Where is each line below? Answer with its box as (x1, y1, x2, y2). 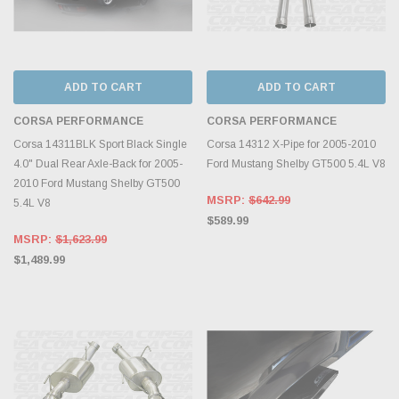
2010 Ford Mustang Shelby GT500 (13, 176, 180, 190)
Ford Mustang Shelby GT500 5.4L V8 (207, 157, 386, 170)
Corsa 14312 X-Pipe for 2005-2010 (207, 137, 376, 151)
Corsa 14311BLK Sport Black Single (13, 137, 187, 151)
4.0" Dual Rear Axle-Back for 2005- (13, 157, 183, 170)
